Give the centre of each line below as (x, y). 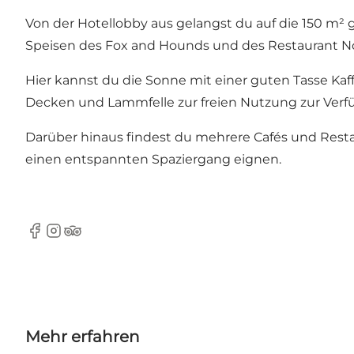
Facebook (56, 239)
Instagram (76, 239)
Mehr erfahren (83, 337)
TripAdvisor (98, 239)
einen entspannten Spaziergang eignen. (153, 160)
